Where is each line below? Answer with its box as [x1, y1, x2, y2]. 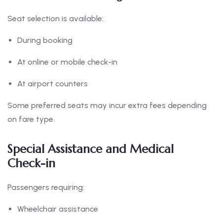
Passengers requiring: [7, 183, 84, 192]
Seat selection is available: [7, 14, 104, 24]
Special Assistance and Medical [7, 142, 174, 157]
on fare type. [7, 114, 55, 124]
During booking [17, 36, 73, 45]
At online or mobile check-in [17, 57, 117, 67]
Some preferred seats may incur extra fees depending [7, 101, 207, 110]
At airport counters [17, 79, 88, 89]
